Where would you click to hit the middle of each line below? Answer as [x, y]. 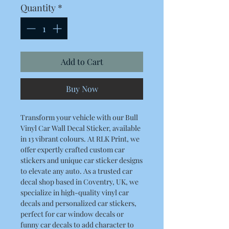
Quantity [38, 8]
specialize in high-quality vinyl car [75, 192]
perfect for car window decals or [72, 214]
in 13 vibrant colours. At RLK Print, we [80, 139]
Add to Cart [82, 62]
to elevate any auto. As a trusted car [76, 171]
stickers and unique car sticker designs [82, 160]
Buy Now [82, 89]
